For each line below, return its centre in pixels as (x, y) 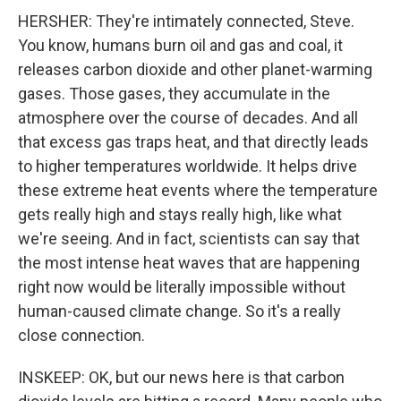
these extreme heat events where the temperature (198, 190)
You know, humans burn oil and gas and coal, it (180, 45)
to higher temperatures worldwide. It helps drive (188, 166)
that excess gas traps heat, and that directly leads (193, 142)
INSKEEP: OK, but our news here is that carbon (181, 377)
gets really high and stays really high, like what (180, 214)
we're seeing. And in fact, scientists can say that (189, 239)
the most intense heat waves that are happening (189, 263)
